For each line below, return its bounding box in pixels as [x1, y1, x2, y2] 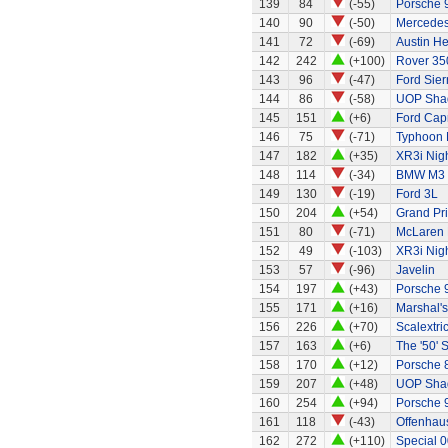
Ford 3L [395, 187, 438, 201]
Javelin [395, 263, 435, 277]
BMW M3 [395, 168, 445, 182]
